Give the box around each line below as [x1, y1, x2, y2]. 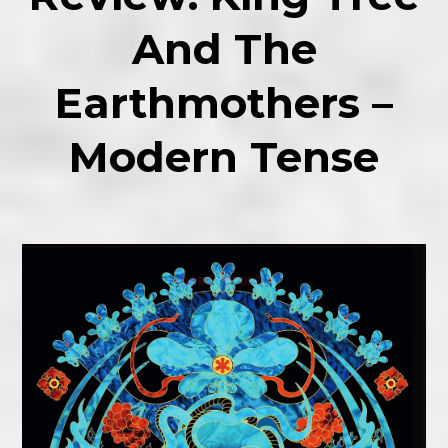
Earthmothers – [55, 77, 393, 129]
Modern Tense [69, 131, 379, 183]
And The [131, 23, 317, 75]
